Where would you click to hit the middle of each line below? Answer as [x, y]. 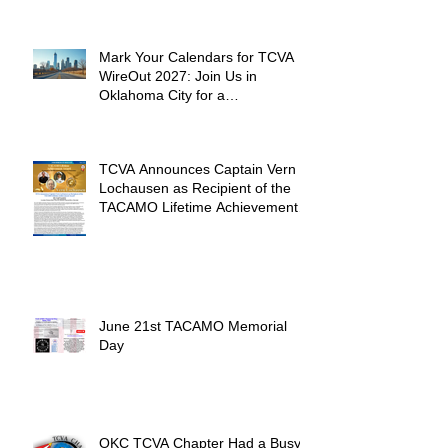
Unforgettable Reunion [170, 114]
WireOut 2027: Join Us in [178, 76]
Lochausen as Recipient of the [195, 188]
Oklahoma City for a [162, 95]
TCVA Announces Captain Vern [197, 169]
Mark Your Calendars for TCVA [196, 57]
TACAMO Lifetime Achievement [198, 207]
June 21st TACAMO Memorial [193, 326]
